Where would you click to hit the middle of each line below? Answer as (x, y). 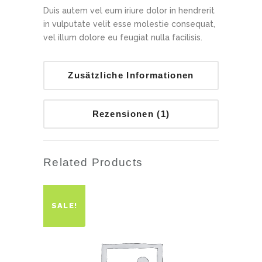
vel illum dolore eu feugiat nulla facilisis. (123, 37)
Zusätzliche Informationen (131, 75)
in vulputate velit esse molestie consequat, (129, 24)
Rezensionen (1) (131, 114)
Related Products (93, 162)
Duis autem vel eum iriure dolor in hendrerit (129, 11)
